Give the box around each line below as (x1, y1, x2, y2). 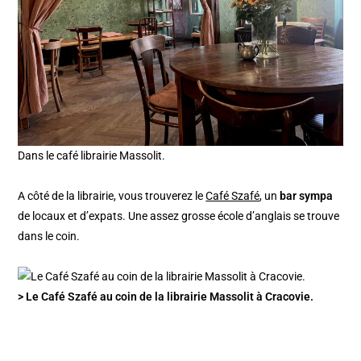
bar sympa (280, 189, 334, 202)
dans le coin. (18, 229, 81, 243)
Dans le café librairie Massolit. (18, 148, 166, 162)
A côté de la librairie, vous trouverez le (18, 189, 206, 202)
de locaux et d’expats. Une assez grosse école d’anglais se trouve (18, 209, 340, 222)
